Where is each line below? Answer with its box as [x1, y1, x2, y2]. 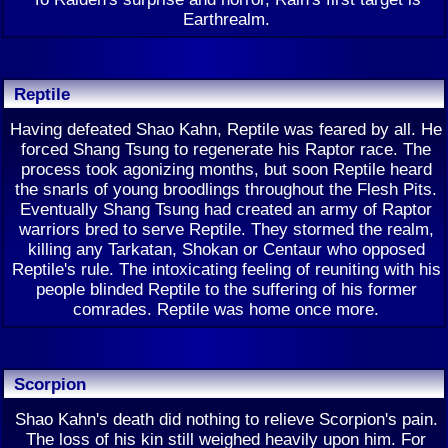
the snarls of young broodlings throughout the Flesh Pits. [15, 179, 437, 199]
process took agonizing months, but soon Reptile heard [20, 159, 432, 179]
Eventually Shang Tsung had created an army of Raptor [20, 199, 432, 219]
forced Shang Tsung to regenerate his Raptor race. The [21, 139, 431, 159]
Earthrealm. [182, 9, 270, 29]
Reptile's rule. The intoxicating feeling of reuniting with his [11, 259, 441, 279]
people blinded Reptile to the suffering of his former [35, 279, 417, 299]
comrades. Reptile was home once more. [73, 299, 379, 319]
